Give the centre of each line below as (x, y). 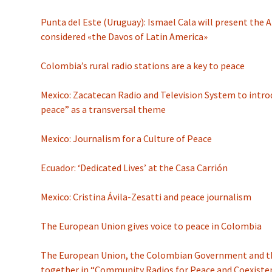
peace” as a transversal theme (104, 109)
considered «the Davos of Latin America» (124, 36)
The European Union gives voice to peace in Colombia (151, 226)
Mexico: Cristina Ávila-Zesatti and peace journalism (146, 197)
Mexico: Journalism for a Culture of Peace (127, 138)
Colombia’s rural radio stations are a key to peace (143, 66)
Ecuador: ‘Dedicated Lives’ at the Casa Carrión (134, 168)
